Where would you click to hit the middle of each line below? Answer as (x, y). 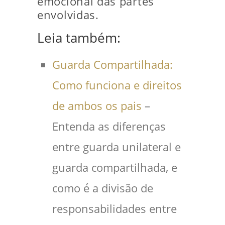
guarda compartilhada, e (115, 167)
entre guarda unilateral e (117, 147)
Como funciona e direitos (117, 85)
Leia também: (79, 38)
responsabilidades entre (115, 208)
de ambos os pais (97, 105)
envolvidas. (68, 15)
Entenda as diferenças (109, 126)
